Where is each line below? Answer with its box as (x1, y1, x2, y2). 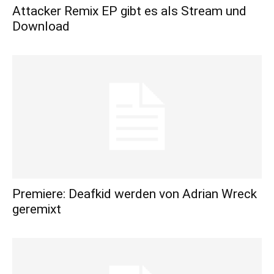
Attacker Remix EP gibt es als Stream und (12, 4, 246, 19)
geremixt (12, 201, 61, 217)
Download (12, 19, 70, 34)
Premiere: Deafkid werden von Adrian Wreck (12, 186, 257, 201)
